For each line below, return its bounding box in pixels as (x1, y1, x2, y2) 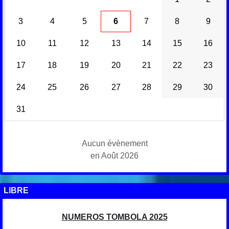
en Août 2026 (90, 151, 139, 161)
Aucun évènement (81, 139, 148, 148)
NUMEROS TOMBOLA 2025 (61, 213, 168, 222)
